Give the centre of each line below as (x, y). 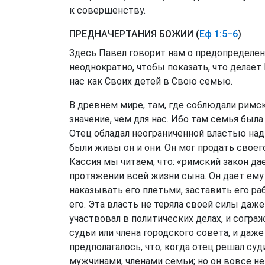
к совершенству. (107, 10)
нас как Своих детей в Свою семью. (151, 81)
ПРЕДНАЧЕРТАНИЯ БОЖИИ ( (134, 34)
